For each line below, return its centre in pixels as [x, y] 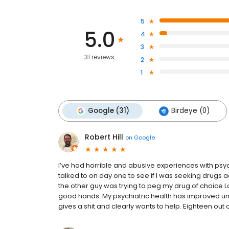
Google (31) [109, 111]
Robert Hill [104, 137]
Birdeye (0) [190, 111]
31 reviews [99, 57]
